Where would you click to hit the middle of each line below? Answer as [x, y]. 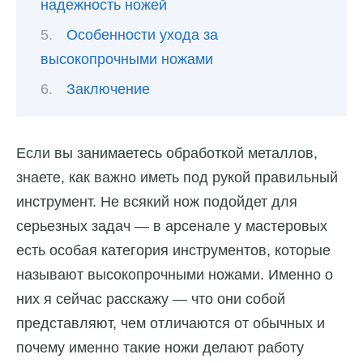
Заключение [108, 90]
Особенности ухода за [142, 35]
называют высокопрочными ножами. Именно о [175, 275]
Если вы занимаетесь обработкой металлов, [167, 154]
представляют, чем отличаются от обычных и [171, 324]
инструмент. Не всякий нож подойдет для [157, 202]
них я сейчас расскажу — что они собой [151, 299]
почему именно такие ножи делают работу [160, 348]
